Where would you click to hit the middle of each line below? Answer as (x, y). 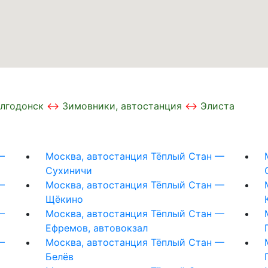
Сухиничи (68, 170)
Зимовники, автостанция (122, 106)
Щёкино (64, 199)
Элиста (217, 106)
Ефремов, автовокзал (96, 228)
